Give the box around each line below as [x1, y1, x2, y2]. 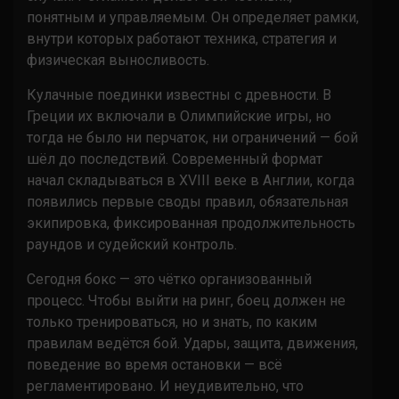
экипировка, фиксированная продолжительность [27, 214, 355, 232]
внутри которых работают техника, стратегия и [27, 29, 337, 47]
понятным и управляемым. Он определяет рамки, [27, 8, 359, 26]
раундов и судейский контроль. [27, 235, 237, 253]
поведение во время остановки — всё [27, 355, 282, 373]
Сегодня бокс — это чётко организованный [27, 270, 312, 288]
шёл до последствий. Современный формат [27, 150, 322, 167]
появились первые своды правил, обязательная [27, 192, 348, 210]
